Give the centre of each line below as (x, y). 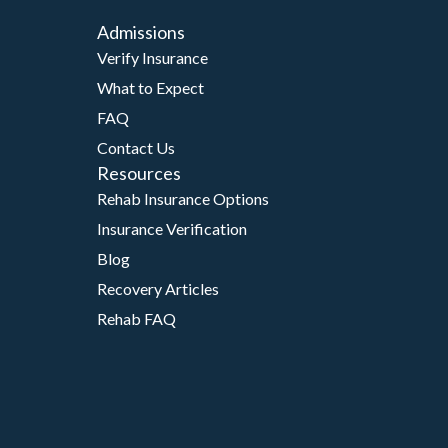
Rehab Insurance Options (183, 198)
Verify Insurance (152, 57)
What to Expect (150, 87)
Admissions (141, 32)
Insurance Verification (172, 228)
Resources (139, 173)
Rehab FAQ (136, 318)
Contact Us (136, 147)
